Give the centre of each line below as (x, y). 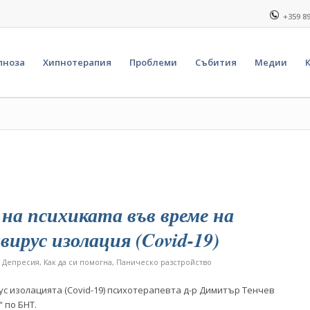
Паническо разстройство (164, 262)
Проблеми (154, 62)
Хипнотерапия (77, 62)
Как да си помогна (77, 262)
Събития (216, 62)
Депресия (20, 262)
